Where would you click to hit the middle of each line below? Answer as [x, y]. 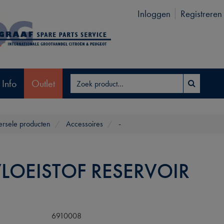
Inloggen [154, 14]
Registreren [201, 14]
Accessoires [84, 124]
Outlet [43, 83]
